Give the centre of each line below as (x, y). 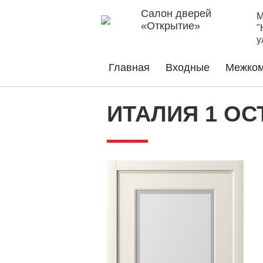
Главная (129, 68)
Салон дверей (176, 14)
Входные (188, 68)
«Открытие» (172, 26)
